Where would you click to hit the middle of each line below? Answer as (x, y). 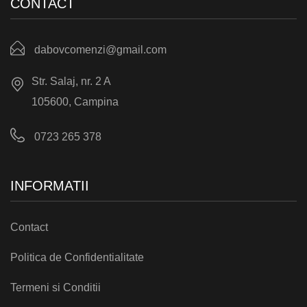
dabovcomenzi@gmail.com (99, 49)
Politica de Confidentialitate (77, 257)
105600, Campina (75, 101)
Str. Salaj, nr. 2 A (71, 81)
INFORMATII (50, 185)
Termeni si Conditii (56, 287)
